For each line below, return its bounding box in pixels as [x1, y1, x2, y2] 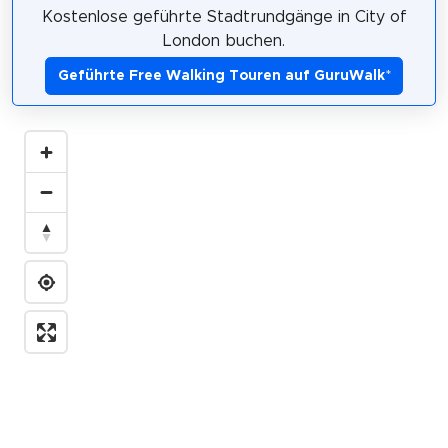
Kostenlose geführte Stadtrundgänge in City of [41, 8, 407, 25]
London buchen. [163, 32, 285, 49]
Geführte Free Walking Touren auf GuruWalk [57, 68, 385, 83]
